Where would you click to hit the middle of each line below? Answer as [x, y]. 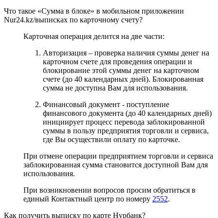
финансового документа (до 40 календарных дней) [127, 113]
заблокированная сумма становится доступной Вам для [116, 164]
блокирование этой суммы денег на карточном [121, 70]
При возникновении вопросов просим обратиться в [109, 190]
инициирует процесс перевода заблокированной [124, 122]
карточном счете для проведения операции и [118, 61]
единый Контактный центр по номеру [88, 199]
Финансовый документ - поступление [106, 104]
